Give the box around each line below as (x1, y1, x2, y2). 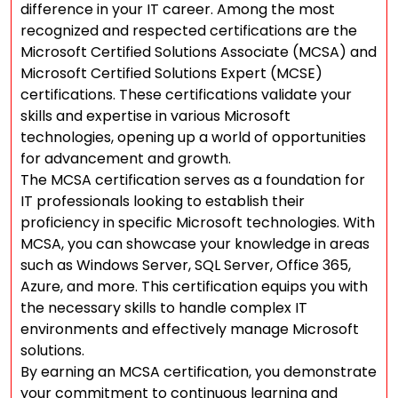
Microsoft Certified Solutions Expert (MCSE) (20, 63, 322, 84)
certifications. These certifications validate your (20, 84, 352, 105)
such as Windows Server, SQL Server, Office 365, (20, 255, 351, 275)
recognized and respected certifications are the (20, 20, 357, 41)
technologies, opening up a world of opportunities (20, 127, 366, 147)
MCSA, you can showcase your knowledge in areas (20, 234, 370, 254)
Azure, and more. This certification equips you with (20, 276, 368, 297)
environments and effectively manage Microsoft (20, 319, 359, 339)
